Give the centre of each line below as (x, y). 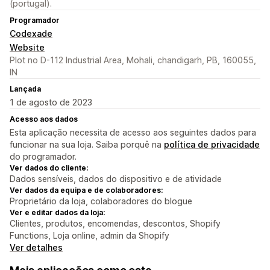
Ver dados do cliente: (49, 168)
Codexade (31, 34)
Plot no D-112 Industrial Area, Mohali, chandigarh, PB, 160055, (133, 60)
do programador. (43, 157)
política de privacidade (212, 145)
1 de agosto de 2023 (51, 102)
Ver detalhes (36, 248)
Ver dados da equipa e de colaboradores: (86, 190)
